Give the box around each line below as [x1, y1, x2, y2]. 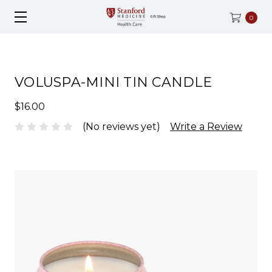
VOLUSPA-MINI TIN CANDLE [15, 74, 212, 90]
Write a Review [170, 120, 242, 132]
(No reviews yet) [83, 120, 160, 132]
